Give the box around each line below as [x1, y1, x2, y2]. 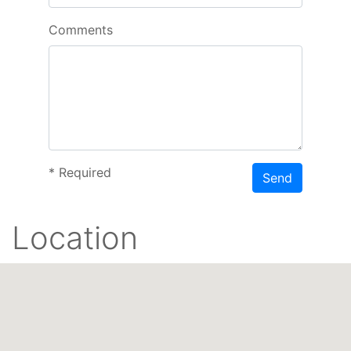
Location [12, 218, 138, 257]
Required [55, 164, 111, 180]
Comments [49, 21, 113, 38]
